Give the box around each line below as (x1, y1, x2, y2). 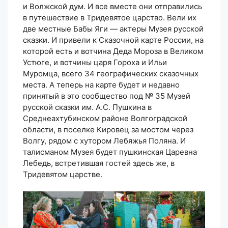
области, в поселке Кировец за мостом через (23, 124, 193, 134)
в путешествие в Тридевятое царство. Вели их (23, 12, 196, 22)
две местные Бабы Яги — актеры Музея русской (23, 23, 204, 34)
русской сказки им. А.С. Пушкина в (23, 102, 152, 112)
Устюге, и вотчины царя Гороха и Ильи (23, 57, 167, 67)
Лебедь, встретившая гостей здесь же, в (23, 158, 175, 168)
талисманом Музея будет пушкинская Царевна (23, 147, 197, 157)
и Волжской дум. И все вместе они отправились (23, 1, 202, 11)
